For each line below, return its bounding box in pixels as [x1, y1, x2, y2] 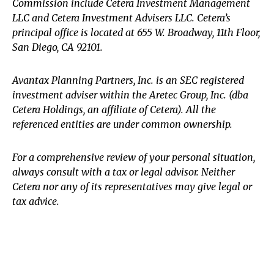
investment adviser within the [12, 89, 149, 102]
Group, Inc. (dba [177, 89, 248, 102]
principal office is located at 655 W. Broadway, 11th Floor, [12, 26, 260, 39]
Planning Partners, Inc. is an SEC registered [49, 74, 244, 87]
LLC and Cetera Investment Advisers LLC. [12, 12, 197, 24]
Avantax [12, 74, 49, 87]
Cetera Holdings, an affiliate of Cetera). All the [12, 103, 216, 116]
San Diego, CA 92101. [12, 41, 103, 54]
